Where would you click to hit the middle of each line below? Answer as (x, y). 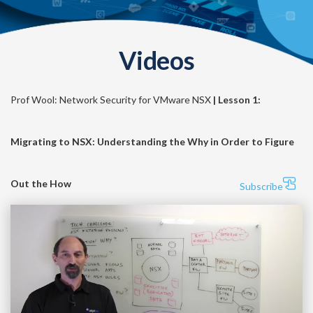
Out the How (41, 183)
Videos (156, 60)
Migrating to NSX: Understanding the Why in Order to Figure (152, 141)
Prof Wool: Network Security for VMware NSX (112, 100)
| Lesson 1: (237, 100)
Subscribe (261, 186)
